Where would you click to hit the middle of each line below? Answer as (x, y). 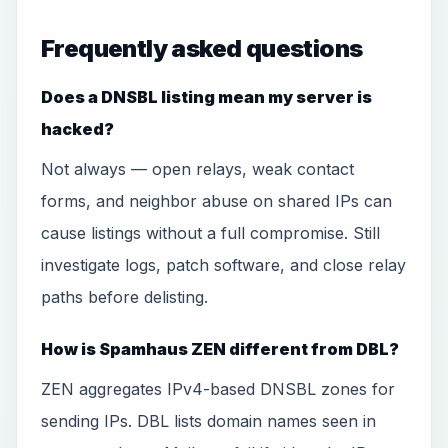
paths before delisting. (124, 297)
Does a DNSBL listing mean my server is (206, 97)
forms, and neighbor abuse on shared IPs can (216, 201)
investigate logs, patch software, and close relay (223, 265)
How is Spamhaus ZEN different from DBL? (220, 349)
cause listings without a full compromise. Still (210, 233)
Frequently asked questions (202, 48)
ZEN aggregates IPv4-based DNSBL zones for (218, 389)
